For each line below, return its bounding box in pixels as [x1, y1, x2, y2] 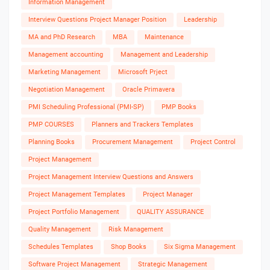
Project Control [190, 138, 236, 146]
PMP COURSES [28, 121, 74, 129]
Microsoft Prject [118, 68, 168, 77]
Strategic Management [138, 260, 207, 269]
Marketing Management [28, 68, 101, 77]
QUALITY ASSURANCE [137, 208, 204, 216]
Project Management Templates [28, 190, 125, 199]
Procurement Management [92, 138, 173, 146]
